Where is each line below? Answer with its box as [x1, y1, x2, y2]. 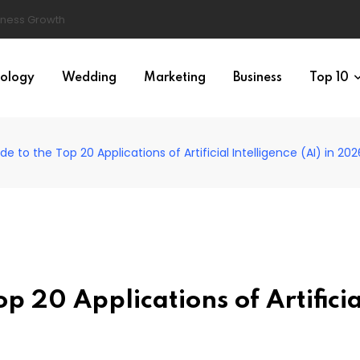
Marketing [143, 72, 206, 84]
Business [232, 72, 282, 84]
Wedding [61, 72, 117, 84]
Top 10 [309, 72, 349, 84]
